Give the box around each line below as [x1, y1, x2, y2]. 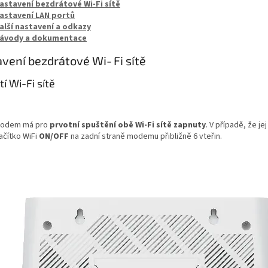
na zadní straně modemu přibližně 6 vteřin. [69, 130, 222, 143]
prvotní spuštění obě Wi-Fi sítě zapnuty [50, 119, 206, 132]
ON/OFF [39, 130, 69, 143]
